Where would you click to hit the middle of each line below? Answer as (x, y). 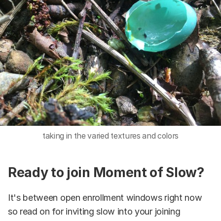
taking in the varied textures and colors (110, 136)
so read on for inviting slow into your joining (94, 212)
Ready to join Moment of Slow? (106, 173)
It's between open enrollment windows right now (105, 198)
